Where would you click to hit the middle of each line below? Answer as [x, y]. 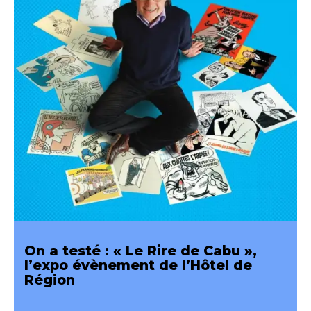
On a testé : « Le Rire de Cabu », [141, 251]
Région [50, 280]
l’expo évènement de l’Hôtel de [138, 265]
